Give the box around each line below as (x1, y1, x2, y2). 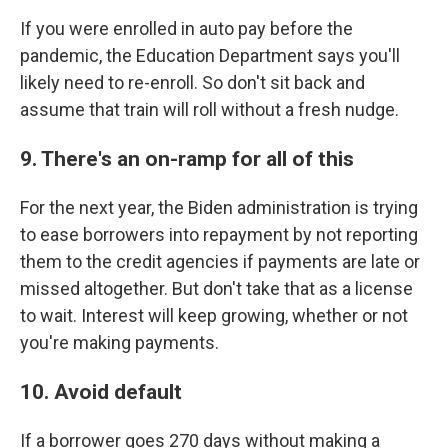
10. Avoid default (20, 379, 182, 404)
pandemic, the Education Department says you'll (20, 45, 400, 66)
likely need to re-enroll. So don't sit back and (20, 72, 365, 93)
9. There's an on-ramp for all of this (20, 146, 354, 171)
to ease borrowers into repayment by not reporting (20, 224, 418, 245)
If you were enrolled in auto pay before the (20, 18, 353, 39)
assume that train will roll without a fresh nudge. (20, 99, 399, 120)
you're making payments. (20, 332, 219, 353)
